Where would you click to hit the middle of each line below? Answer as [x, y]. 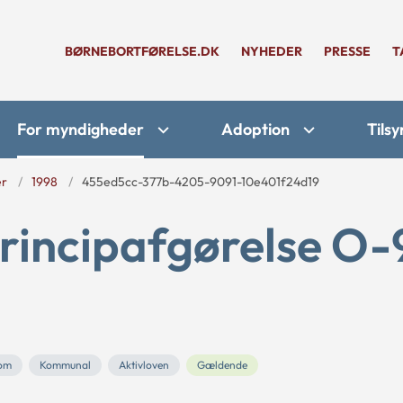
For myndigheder [81, 129]
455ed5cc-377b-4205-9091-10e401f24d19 [201, 182]
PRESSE [347, 51]
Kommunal [65, 365]
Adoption [255, 129]
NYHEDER [272, 51]
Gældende [222, 365]
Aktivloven [144, 365]
